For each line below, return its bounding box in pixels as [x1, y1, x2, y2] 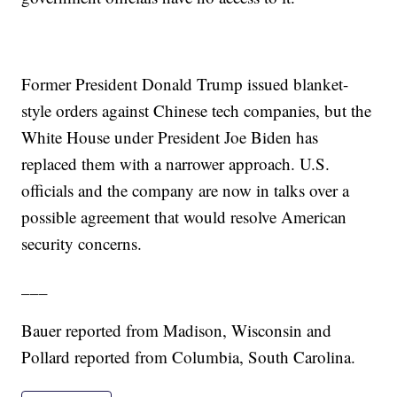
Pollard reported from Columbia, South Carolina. [21, 346, 356, 369]
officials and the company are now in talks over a [21, 179, 350, 202]
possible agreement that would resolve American [21, 206, 347, 229]
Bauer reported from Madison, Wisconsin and [21, 319, 332, 342]
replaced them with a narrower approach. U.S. [21, 152, 331, 175]
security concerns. [21, 232, 143, 255]
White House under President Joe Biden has [21, 126, 319, 149]
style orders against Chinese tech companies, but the [21, 99, 372, 122]
